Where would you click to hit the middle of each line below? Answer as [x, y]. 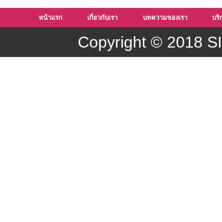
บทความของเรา [165, 18]
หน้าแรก [50, 18]
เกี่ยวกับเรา [102, 18]
